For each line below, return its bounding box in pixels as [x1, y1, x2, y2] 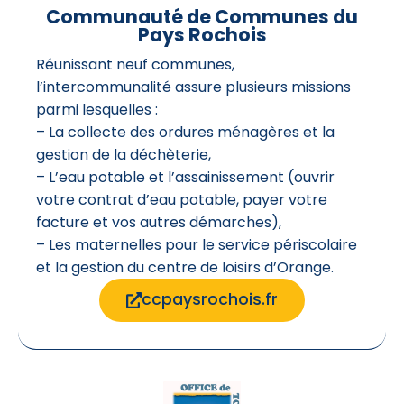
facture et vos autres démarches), [36, 212, 281, 234]
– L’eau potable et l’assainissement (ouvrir [36, 167, 335, 188]
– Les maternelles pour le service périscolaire [36, 234, 357, 256]
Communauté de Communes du [46, 4, 358, 31]
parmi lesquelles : [36, 99, 158, 121]
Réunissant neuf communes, [36, 54, 234, 76]
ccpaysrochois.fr [142, 289, 279, 311]
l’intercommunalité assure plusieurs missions [36, 77, 351, 98]
